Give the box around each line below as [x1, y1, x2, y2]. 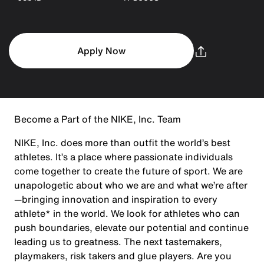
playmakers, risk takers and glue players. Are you [14, 249, 232, 263]
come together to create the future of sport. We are [14, 164, 243, 178]
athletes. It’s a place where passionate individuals [14, 150, 233, 164]
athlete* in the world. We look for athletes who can [14, 206, 240, 220]
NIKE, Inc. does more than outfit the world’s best [14, 136, 230, 150]
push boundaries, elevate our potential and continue [14, 220, 249, 235]
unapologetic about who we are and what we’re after [14, 178, 247, 192]
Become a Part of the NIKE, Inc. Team [14, 112, 181, 126]
